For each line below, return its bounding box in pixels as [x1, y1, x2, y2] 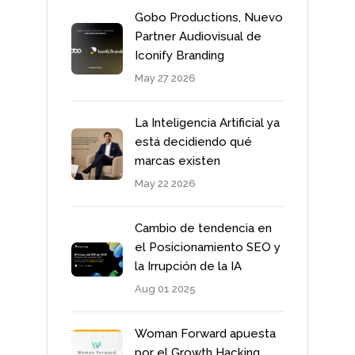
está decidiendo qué [135, 135, 252, 150]
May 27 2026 [135, 72, 196, 85]
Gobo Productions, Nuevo [135, 10, 283, 25]
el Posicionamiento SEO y [135, 240, 281, 255]
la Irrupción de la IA [135, 259, 242, 274]
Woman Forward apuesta [135, 326, 276, 342]
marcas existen [135, 154, 220, 169]
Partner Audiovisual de [135, 29, 261, 44]
